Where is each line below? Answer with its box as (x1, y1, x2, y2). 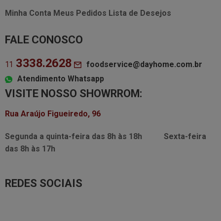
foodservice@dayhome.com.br (86, 59, 202, 69)
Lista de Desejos (108, 8, 171, 18)
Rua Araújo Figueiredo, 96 (4, 109, 101, 118)
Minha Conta (4, 8, 51, 18)
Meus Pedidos (53, 8, 107, 18)
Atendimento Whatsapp (17, 74, 104, 83)
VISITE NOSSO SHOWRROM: (4, 87, 142, 100)
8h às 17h (20, 144, 55, 153)
